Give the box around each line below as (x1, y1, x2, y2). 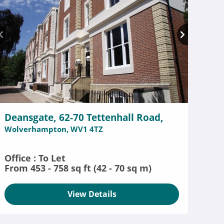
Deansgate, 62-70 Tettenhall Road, (4, 111, 164, 124)
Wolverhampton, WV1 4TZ (4, 124, 103, 134)
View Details (67, 188, 116, 199)
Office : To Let (4, 152, 66, 164)
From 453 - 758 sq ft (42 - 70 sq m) (4, 162, 152, 174)
